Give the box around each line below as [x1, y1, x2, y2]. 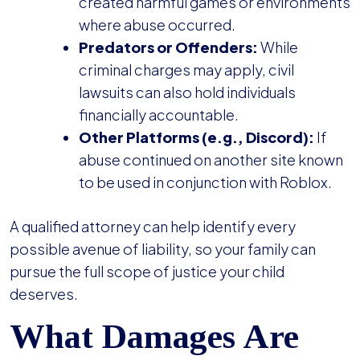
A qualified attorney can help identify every [10, 217, 296, 236]
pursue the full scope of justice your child [10, 262, 284, 281]
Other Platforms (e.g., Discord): [79, 128, 314, 147]
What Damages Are [10, 317, 299, 356]
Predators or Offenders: [79, 38, 258, 57]
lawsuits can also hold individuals [79, 83, 296, 102]
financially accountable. [79, 105, 239, 125]
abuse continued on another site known [79, 150, 343, 170]
